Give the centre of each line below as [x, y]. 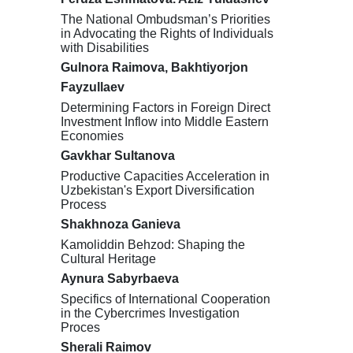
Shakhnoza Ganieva [120, 224]
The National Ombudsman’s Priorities [165, 19]
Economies [92, 136]
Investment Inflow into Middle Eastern [164, 121]
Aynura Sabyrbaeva [119, 278]
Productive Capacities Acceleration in [165, 176]
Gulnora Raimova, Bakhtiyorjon [154, 67]
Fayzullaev [92, 87]
